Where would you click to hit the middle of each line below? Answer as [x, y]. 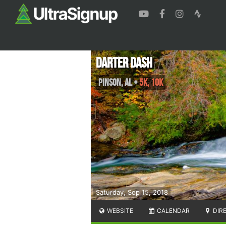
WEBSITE [120, 210]
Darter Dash [124, 63]
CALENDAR [172, 210]
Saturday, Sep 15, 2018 [132, 192]
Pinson [110, 82]
